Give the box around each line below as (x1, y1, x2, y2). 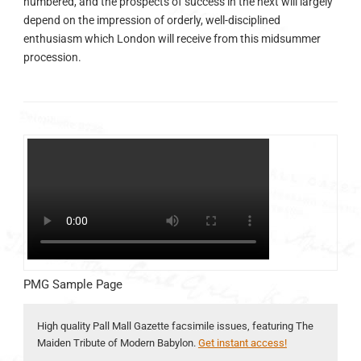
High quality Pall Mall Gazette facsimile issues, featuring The (36, 320, 313, 333)
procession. (23, 51, 81, 64)
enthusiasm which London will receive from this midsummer (23, 32, 321, 45)
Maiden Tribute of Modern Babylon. (36, 337, 198, 350)
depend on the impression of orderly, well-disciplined (23, 14, 280, 27)
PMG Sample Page (23, 277, 122, 293)
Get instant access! (197, 337, 287, 350)
